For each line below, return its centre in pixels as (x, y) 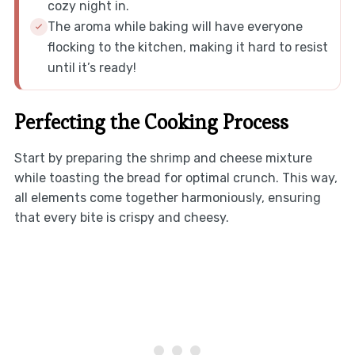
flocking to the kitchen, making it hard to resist (187, 47)
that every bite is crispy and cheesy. (121, 217)
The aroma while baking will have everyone (175, 26)
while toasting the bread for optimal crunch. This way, (176, 177)
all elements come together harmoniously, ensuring (167, 197)
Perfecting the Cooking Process (151, 122)
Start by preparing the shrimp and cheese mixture (163, 158)
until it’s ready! (92, 67)
